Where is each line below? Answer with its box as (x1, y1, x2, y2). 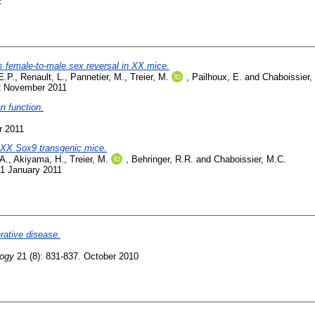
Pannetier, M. (70, 71, 124, 82)
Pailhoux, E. (192, 71, 242, 82)
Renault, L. (20, 71, 65, 82)
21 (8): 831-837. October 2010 (14, 251, 139, 262)
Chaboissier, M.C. (214, 154, 286, 165)
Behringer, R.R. (131, 154, 193, 165)
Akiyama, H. (13, 154, 64, 165)
